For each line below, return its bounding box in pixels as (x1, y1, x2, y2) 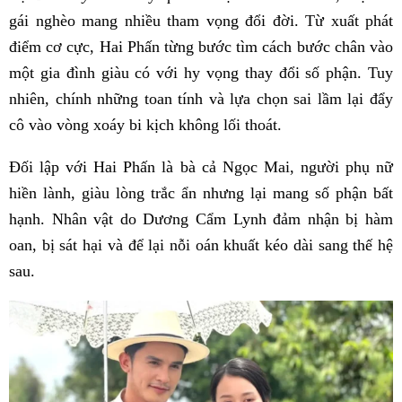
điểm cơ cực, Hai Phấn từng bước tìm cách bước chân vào (9, 38, 393, 57)
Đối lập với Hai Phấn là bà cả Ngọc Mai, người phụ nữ (9, 158, 393, 177)
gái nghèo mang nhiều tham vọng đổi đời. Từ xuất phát (9, 12, 393, 31)
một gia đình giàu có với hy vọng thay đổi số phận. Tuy (9, 64, 393, 83)
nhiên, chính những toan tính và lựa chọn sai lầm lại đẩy (9, 90, 393, 109)
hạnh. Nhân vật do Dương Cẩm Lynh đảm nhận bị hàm (9, 210, 393, 229)
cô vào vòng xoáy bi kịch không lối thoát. (9, 116, 282, 135)
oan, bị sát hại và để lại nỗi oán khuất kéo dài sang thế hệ (9, 236, 393, 255)
